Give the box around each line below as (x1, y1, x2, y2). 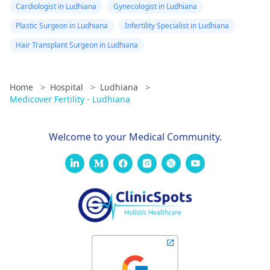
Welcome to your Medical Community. (48, 130, 222, 144)
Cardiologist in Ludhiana (16, 1, 96, 12)
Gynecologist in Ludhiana (113, 1, 197, 12)
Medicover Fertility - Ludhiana (10, 93, 130, 105)
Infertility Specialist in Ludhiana (125, 20, 229, 31)
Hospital (50, 81, 86, 93)
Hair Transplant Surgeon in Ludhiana (16, 40, 138, 51)
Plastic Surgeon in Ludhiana (16, 20, 108, 31)
